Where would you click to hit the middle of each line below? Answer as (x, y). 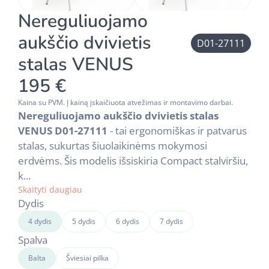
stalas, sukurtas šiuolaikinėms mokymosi (113, 145)
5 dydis (84, 221)
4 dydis (40, 221)
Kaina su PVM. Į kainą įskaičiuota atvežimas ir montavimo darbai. (125, 102)
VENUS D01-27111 (63, 130)
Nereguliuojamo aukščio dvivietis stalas (118, 115)
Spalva (33, 240)
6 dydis (128, 221)
